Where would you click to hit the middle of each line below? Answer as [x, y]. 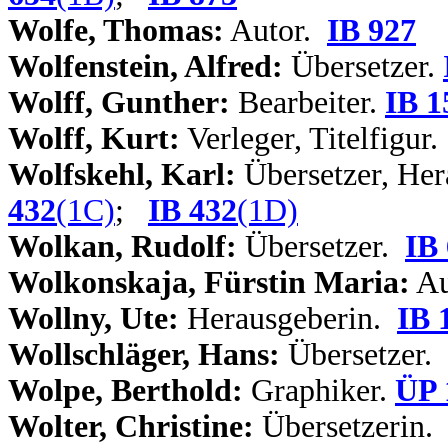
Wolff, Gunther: [119, 102]
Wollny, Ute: [93, 318]
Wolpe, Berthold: [125, 390]
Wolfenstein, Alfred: [145, 66]
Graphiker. [319, 390]
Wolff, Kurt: [94, 138]
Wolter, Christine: [131, 426]
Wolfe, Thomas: [116, 30]
